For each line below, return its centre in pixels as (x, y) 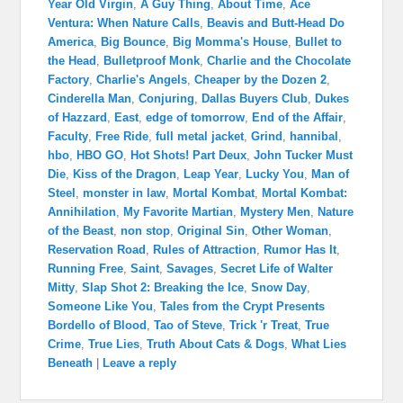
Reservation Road (97, 250)
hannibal (314, 137)
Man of (331, 175)
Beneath (71, 363)
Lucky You (275, 175)
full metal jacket (200, 137)
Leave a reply (140, 363)
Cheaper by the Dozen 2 (261, 80)
